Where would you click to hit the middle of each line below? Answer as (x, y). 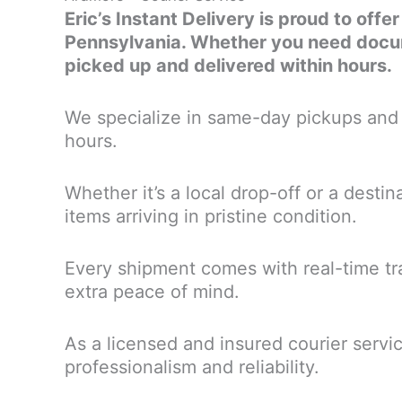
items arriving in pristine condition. (211, 216)
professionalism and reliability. (192, 367)
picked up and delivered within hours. (228, 66)
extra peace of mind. (152, 292)
